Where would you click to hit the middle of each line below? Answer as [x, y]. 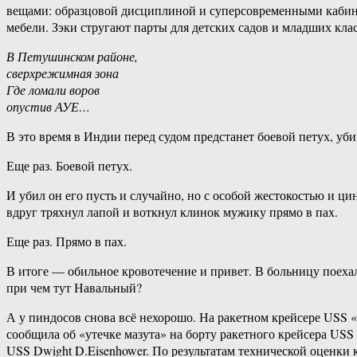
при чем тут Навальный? [74, 288]
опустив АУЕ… [48, 107]
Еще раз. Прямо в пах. [67, 241]
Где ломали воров [53, 90]
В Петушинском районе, [72, 57]
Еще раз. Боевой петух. [69, 166]
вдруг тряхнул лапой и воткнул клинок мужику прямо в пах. [172, 212]
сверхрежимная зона [63, 73]
